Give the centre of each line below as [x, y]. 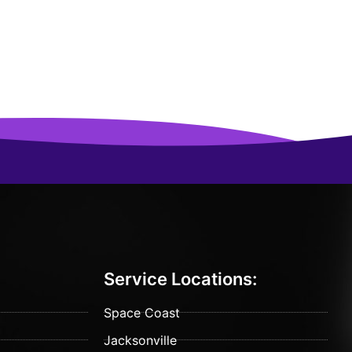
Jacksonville [141, 340]
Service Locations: [181, 279]
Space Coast [142, 312]
